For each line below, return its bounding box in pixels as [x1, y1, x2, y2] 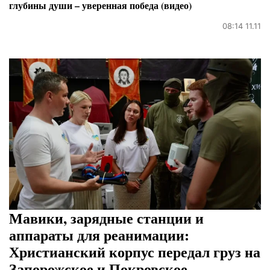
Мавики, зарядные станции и [9, 207, 204, 228]
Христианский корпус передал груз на [9, 240, 260, 262]
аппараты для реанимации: [9, 224, 189, 245]
